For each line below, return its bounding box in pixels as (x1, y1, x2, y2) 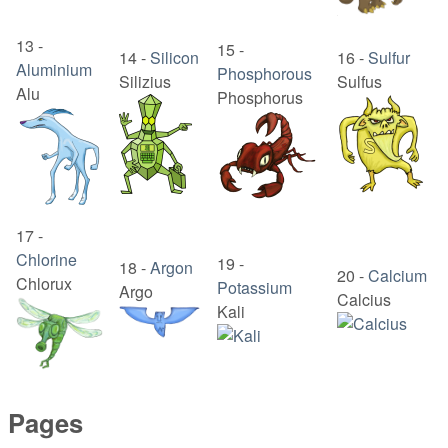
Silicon (150, 46, 199, 70)
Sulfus (337, 70, 382, 94)
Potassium (217, 276, 292, 300)
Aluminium (16, 58, 92, 82)
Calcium (368, 264, 427, 288)
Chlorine (16, 248, 77, 272)
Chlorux (16, 272, 72, 296)
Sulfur (368, 46, 410, 70)
